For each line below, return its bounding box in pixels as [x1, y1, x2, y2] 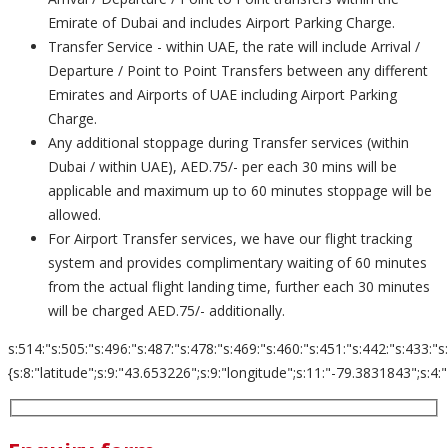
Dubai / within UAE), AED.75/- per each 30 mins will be [48, 157, 397, 176]
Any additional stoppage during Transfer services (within [48, 133, 409, 152]
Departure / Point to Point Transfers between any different [48, 61, 428, 80]
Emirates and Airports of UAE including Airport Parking [48, 85, 397, 104]
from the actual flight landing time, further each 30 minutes [48, 277, 430, 296]
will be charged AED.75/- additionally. [48, 301, 285, 320]
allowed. [48, 205, 101, 224]
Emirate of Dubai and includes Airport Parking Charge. [48, 13, 395, 32]
